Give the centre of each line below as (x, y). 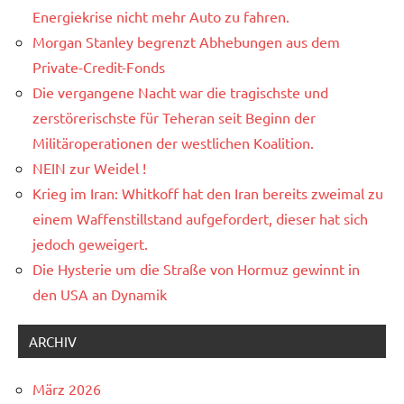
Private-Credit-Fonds (99, 67)
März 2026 (67, 389)
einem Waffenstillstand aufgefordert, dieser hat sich (200, 219)
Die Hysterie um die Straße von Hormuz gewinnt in (196, 269)
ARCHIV (53, 342)
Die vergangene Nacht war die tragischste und (180, 92)
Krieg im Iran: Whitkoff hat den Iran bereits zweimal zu (208, 193)
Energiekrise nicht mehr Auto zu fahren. (161, 17)
